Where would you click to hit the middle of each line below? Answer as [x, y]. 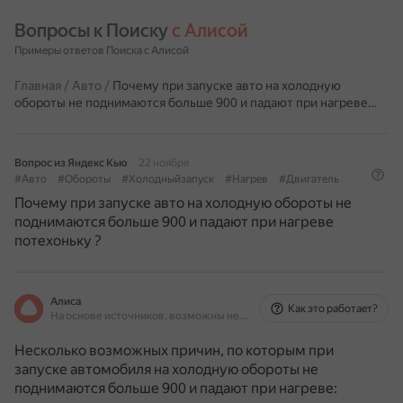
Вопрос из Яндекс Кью [71, 163]
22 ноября [164, 163]
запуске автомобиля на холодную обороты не [166, 369]
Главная [38, 85]
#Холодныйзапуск [168, 179]
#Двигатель [309, 179]
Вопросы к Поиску [93, 31]
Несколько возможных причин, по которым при [174, 350]
